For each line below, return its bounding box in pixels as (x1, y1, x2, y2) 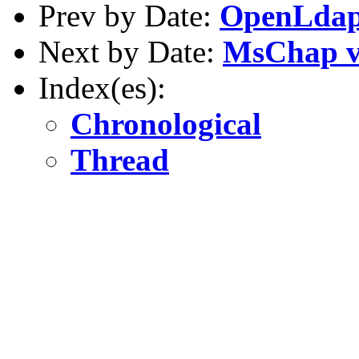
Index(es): (38, 70, 166, 105)
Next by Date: (38, 34, 223, 69)
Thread (71, 142, 169, 177)
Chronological (71, 106, 261, 141)
